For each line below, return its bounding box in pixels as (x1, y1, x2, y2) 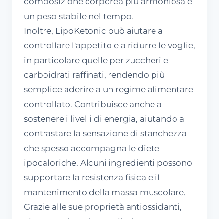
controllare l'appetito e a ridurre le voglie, (24, 40, 195, 50)
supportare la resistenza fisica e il (24, 172, 160, 182)
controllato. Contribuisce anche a (24, 99, 162, 109)
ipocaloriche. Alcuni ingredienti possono (24, 157, 192, 168)
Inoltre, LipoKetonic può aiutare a (24, 25, 163, 36)
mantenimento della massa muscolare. (24, 187, 186, 197)
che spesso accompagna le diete (24, 143, 159, 153)
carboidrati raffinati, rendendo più (24, 69, 165, 80)
